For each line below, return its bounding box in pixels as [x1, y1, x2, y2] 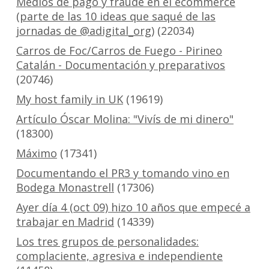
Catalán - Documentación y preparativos [16, 58, 225, 73]
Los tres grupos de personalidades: [16, 234, 199, 249]
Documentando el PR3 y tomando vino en [16, 166, 229, 181]
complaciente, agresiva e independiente [16, 249, 223, 264]
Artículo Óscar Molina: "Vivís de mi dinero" [16, 112, 234, 127]
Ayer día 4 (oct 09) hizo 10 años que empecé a [16, 200, 250, 215]
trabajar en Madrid [16, 214, 114, 229]
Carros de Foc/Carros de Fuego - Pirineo [16, 43, 222, 58]
